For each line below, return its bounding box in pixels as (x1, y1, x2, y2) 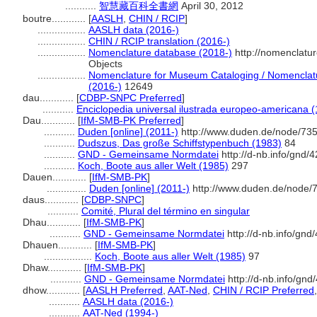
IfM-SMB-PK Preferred (81, 115, 181, 126)
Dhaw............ (23, 262, 84, 273)
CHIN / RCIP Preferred (213, 284, 314, 296)
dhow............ (23, 284, 83, 296)
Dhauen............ (23, 239, 95, 250)
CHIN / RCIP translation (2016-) (88, 35, 230, 47)
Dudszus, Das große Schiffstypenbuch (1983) (78, 137, 282, 149)
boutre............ (23, 13, 88, 24)
